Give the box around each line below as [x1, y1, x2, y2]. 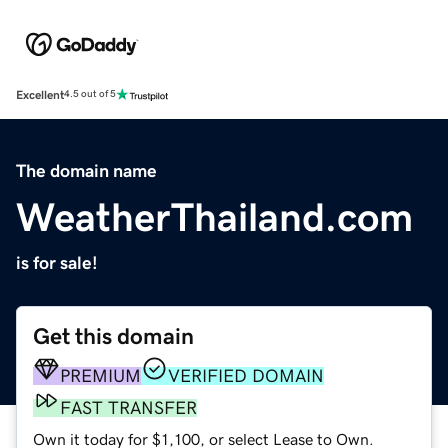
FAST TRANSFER [60, 398, 197, 417]
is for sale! [16, 253, 98, 272]
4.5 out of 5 [64, 89, 116, 100]
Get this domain [33, 324, 194, 348]
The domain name [16, 161, 157, 180]
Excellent [16, 88, 64, 101]
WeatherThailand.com [16, 196, 413, 237]
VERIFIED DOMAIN [168, 366, 324, 385]
